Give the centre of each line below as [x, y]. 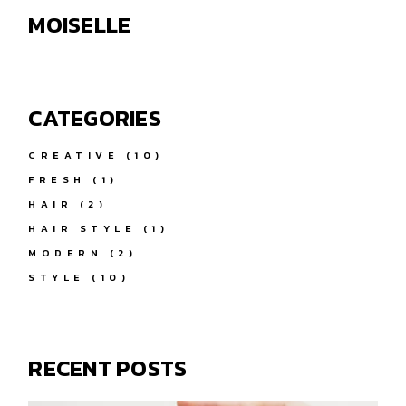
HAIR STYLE [82, 228]
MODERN [66, 252]
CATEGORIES [95, 117]
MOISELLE [80, 24]
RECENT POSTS [108, 367]
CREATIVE [74, 155]
